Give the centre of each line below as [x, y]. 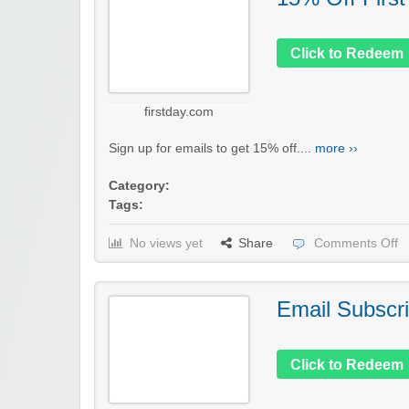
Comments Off [356, 243]
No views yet [166, 243]
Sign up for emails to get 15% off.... [212, 148]
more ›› [336, 148]
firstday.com [179, 111]
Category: [139, 185]
